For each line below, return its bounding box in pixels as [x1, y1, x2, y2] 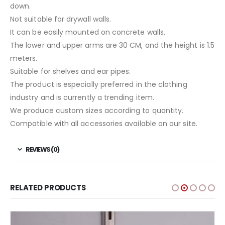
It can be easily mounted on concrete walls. [10, 27, 166, 37]
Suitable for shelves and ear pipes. [10, 66, 131, 76]
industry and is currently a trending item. [10, 92, 154, 102]
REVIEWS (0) [26, 144, 59, 154]
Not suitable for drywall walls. [10, 14, 111, 24]
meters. [10, 53, 38, 63]
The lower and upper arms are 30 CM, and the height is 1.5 [10, 40, 214, 50]
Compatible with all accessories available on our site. [10, 118, 197, 129]
